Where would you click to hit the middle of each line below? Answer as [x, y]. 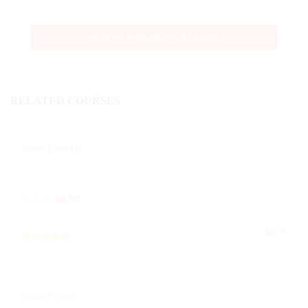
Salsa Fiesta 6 [52, 147]
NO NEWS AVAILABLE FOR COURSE [154, 37]
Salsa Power [49, 295]
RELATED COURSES [65, 101]
